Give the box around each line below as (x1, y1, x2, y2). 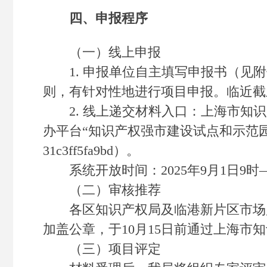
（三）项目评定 (43, 241, 161, 256)
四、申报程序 (43, 11, 148, 26)
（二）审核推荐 (43, 182, 161, 197)
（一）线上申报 (43, 45, 161, 60)
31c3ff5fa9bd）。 (43, 143, 139, 158)
